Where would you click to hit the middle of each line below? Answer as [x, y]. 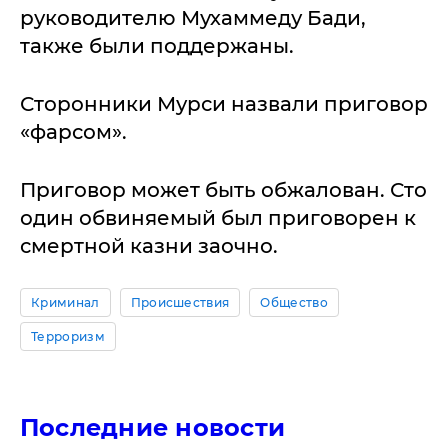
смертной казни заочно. [149, 246]
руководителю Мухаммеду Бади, [193, 18]
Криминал [65, 302]
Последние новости [153, 427]
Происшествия [180, 302]
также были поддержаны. [157, 46]
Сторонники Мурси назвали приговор [224, 104]
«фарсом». [73, 132]
